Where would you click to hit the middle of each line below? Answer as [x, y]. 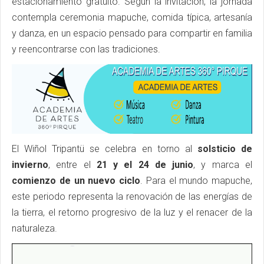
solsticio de [225, 148]
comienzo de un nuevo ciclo [76, 180]
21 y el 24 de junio [145, 164]
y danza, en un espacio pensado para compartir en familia [132, 34]
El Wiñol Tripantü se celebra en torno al [105, 148]
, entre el [72, 164]
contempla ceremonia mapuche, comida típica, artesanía [132, 18]
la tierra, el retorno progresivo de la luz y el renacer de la [132, 212]
